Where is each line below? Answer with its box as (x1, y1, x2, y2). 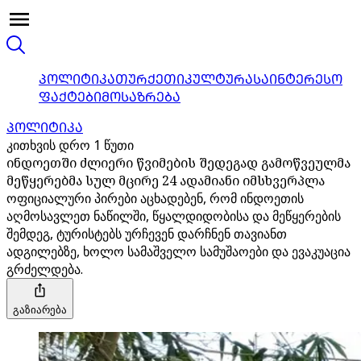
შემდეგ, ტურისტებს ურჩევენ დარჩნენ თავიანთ (6, 225, 287, 243)
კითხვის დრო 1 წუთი (6, 136, 134, 154)
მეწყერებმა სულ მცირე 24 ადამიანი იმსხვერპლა (6, 172, 325, 189)
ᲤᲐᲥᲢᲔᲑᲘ (39, 88, 102, 106)
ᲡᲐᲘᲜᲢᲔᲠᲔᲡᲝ (253, 70, 342, 88)
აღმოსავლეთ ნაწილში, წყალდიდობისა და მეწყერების (6, 207, 341, 225)
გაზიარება (13, 302, 67, 317)
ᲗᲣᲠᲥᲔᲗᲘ (115, 70, 185, 88)
